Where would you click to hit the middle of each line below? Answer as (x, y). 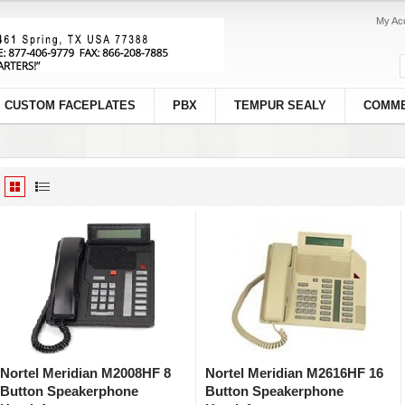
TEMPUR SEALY (280, 105)
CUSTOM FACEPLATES (70, 105)
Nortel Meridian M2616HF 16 (294, 373)
